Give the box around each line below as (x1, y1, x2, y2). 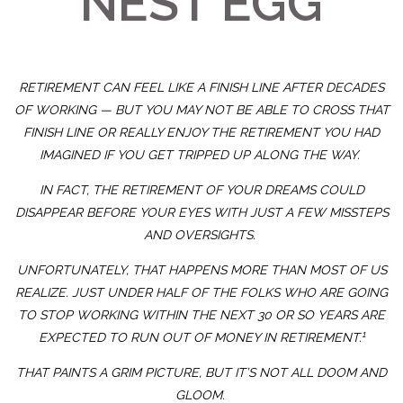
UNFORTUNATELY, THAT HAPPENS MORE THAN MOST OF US (16, 263, 387, 278)
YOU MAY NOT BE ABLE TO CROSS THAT (140, 103, 390, 118)
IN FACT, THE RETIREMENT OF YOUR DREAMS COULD (39, 183, 364, 198)
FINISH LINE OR (23, 125, 119, 140)
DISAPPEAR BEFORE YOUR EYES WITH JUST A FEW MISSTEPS (14, 205, 389, 220)
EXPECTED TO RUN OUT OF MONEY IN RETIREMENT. (38, 330, 362, 345)
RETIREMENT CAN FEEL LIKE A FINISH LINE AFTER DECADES (19, 80, 384, 95)
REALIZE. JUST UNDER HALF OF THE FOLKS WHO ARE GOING (15, 285, 388, 300)
